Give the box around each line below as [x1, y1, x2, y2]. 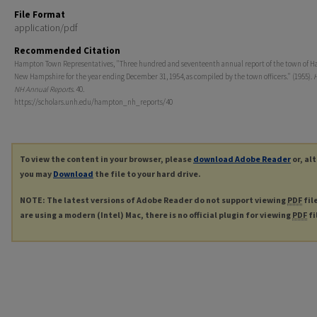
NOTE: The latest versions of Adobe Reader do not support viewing [20, 195, 287, 206]
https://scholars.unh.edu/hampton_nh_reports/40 [14, 97, 173, 108]
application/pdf [14, 21, 78, 35]
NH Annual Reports [14, 84, 73, 95]
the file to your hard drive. [93, 168, 201, 180]
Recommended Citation [14, 45, 120, 57]
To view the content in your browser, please [20, 154, 193, 165]
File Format [14, 8, 65, 21]
